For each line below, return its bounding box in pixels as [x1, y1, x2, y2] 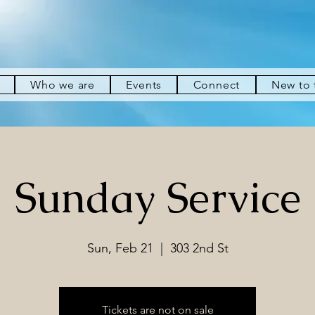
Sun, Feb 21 [86, 240, 153, 256]
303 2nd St [169, 240, 229, 256]
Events [126, 77, 162, 91]
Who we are [30, 77, 95, 91]
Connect [193, 77, 240, 91]
